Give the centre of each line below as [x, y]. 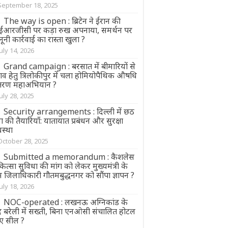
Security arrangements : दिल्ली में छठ [69, 111]
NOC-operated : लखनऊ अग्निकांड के [66, 202]
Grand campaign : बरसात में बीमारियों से [69, 66]
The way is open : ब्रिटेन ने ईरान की [62, 21]
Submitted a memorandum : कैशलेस [69, 156]
